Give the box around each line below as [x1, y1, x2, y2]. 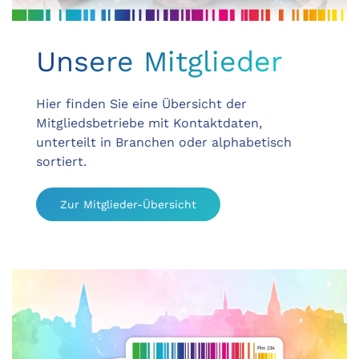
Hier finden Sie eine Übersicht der [36, 95, 247, 111]
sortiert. [36, 153, 87, 169]
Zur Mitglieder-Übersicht [60, 197, 196, 211]
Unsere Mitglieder [36, 44, 283, 79]
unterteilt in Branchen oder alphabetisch [36, 134, 292, 150]
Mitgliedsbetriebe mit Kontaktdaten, [36, 115, 262, 131]
